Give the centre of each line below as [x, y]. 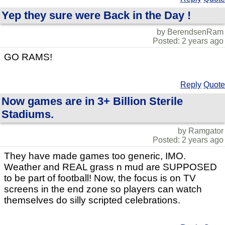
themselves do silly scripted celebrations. [92, 200]
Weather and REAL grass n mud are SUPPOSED [110, 167]
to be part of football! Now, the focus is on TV [100, 178]
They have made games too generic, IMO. [95, 156]
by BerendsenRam [190, 32]
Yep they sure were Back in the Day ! [96, 16]
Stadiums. [28, 115]
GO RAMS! [28, 57]
